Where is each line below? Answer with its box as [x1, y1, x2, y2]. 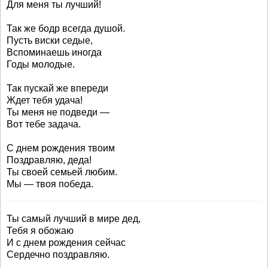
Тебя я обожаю [7, 226, 74, 236]
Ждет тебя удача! [7, 95, 83, 105]
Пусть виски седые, [7, 35, 93, 45]
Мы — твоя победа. [7, 179, 93, 189]
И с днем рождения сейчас [7, 237, 126, 248]
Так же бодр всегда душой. [7, 23, 125, 33]
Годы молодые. [7, 59, 75, 69]
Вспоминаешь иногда [7, 47, 102, 57]
